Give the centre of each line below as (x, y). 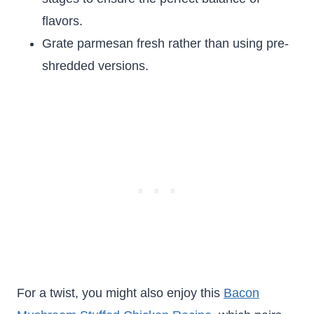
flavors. (62, 21)
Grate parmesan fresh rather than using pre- (165, 43)
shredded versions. (95, 66)
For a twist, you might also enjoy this (120, 293)
